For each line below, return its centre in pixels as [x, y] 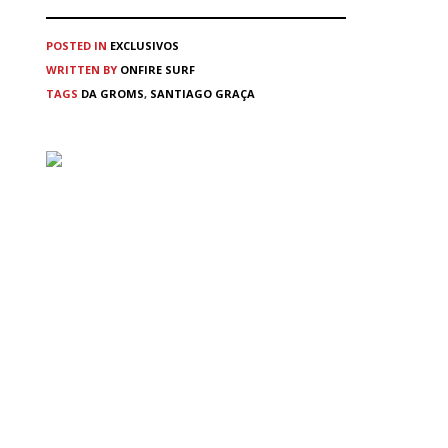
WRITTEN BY [83, 69]
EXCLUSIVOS [144, 45]
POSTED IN [76, 45]
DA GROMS [112, 93]
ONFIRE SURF [157, 69]
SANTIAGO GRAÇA [202, 93]
